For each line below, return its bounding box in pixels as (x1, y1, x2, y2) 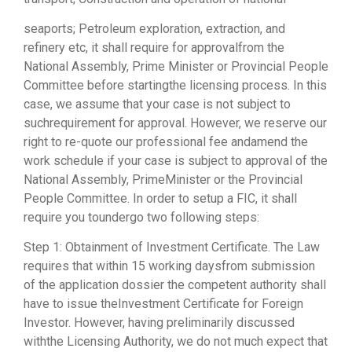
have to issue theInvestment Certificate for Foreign (24, 296, 303, 312)
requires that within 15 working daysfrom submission (24, 258, 315, 274)
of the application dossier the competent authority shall (24, 277, 326, 293)
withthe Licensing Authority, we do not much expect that (24, 334, 328, 350)
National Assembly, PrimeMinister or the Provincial (24, 171, 302, 187)
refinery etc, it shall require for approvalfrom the (24, 39, 284, 55)
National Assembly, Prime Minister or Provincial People (24, 58, 328, 74)
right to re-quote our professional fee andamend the (24, 134, 308, 149)
